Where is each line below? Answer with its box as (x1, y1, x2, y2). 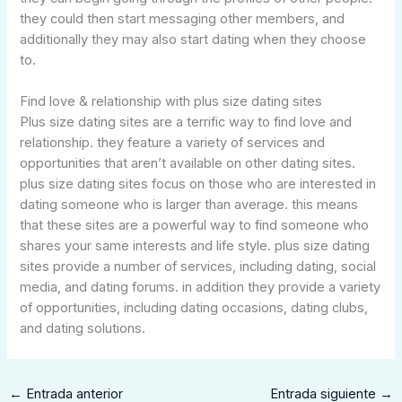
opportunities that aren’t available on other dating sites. (20, 155, 356, 172)
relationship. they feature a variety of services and (20, 135, 326, 152)
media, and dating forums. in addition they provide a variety (20, 279, 381, 296)
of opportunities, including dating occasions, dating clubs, (20, 300, 369, 317)
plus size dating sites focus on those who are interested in (20, 176, 377, 193)
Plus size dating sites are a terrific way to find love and (20, 114, 353, 131)
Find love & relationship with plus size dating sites (20, 93, 323, 110)
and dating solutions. (20, 320, 146, 337)
